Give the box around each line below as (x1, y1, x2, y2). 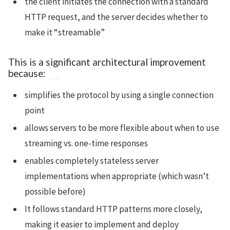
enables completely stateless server (25, 155, 159, 166)
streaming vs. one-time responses (25, 137, 148, 149)
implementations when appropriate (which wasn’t (25, 170, 209, 182)
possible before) (25, 185, 86, 197)
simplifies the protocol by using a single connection (25, 89, 214, 101)
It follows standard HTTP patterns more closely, (25, 203, 202, 215)
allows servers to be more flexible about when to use (25, 122, 219, 133)
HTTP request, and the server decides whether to (25, 11, 208, 23)
